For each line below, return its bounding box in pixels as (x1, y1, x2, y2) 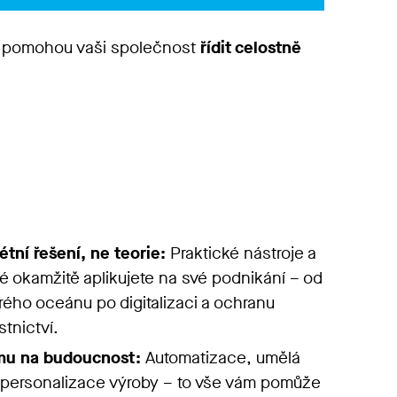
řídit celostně (196, 36, 301, 58)
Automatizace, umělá (141, 346, 300, 369)
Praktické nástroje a (166, 242, 316, 264)
